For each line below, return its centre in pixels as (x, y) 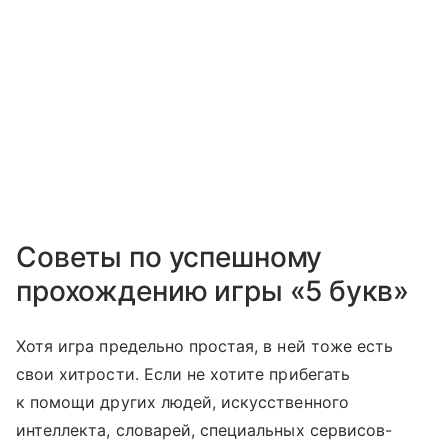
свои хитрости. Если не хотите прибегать (183, 374)
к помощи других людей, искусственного (182, 402)
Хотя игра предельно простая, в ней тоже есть (205, 346)
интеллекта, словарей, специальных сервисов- (204, 430)
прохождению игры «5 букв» (212, 291)
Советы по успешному (169, 257)
